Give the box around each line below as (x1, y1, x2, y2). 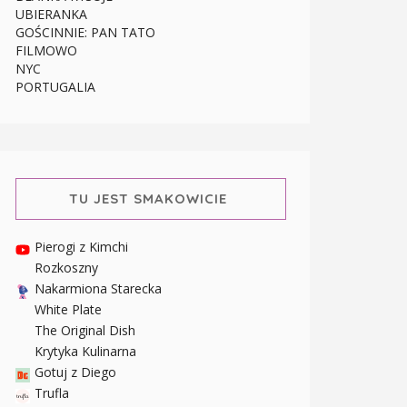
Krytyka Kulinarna (35, 342, 136, 361)
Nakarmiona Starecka (35, 280, 162, 298)
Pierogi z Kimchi (35, 238, 128, 256)
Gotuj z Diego (35, 363, 116, 382)
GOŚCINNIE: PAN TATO (15, 24, 155, 42)
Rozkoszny (35, 259, 98, 277)
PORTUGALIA (15, 78, 95, 96)
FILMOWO (15, 42, 77, 60)
